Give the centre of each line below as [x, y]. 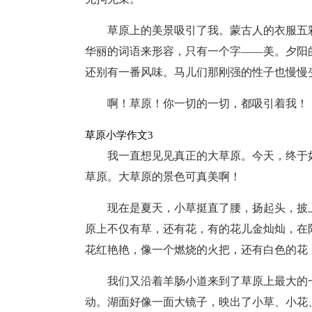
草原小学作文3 [119, 135]
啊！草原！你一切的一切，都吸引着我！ [208, 103]
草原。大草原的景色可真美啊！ [163, 177]
